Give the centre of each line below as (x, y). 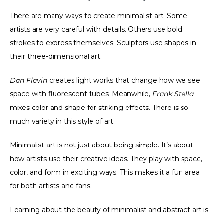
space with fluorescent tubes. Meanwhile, (81, 94)
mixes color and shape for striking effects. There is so (99, 108)
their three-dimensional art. (56, 57)
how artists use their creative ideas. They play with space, (106, 159)
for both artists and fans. (51, 186)
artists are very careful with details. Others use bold (96, 29)
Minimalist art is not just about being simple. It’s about (101, 145)
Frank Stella (173, 94)
